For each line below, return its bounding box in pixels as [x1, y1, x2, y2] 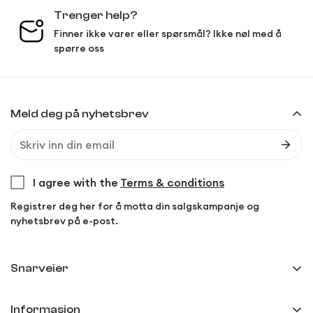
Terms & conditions [120, 175, 224, 190]
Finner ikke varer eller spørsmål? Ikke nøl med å [54, 27, 282, 41]
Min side [10, 289, 54, 303]
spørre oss [54, 42, 104, 55]
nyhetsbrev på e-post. [10, 214, 118, 228]
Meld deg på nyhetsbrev [10, 108, 149, 121]
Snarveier [10, 262, 68, 275]
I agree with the [33, 175, 120, 190]
